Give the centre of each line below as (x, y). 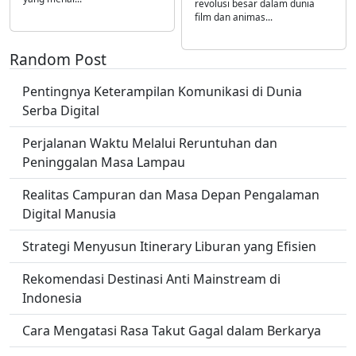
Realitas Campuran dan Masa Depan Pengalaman (171, 195)
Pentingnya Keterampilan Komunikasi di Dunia (162, 92)
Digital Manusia (69, 214)
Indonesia (52, 298)
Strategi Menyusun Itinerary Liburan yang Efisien (169, 247)
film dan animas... (234, 17)
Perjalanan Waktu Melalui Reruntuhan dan (150, 143)
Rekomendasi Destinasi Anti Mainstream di (151, 279)
